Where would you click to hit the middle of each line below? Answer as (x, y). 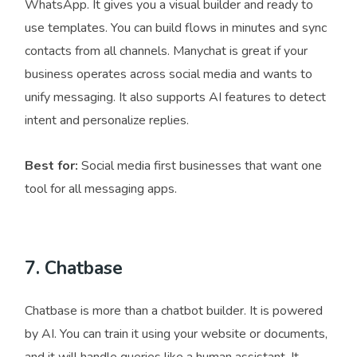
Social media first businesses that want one (200, 166)
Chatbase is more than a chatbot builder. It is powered (174, 311)
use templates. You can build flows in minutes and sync (176, 28)
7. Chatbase (74, 269)
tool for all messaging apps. (101, 189)
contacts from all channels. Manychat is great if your (166, 51)
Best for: (51, 166)
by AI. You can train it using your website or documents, (176, 334)
